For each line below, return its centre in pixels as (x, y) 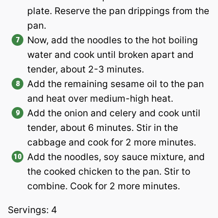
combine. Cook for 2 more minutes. (104, 186)
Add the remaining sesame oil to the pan (116, 84)
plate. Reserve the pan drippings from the (118, 11)
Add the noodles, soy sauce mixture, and (116, 157)
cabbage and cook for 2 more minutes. (112, 142)
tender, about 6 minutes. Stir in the (103, 127)
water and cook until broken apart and (110, 54)
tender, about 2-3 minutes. (86, 69)
